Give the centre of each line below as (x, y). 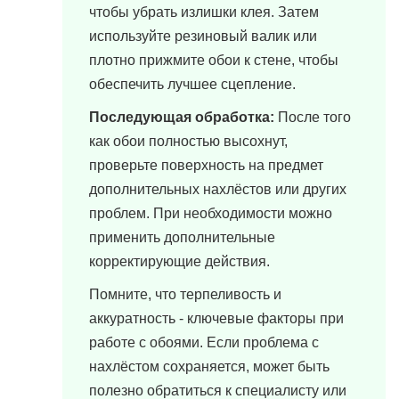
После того (313, 117)
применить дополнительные (182, 237)
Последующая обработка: (182, 117)
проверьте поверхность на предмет (206, 165)
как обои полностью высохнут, (188, 141)
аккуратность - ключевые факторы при (216, 318)
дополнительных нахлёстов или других (218, 189)
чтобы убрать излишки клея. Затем (204, 12)
